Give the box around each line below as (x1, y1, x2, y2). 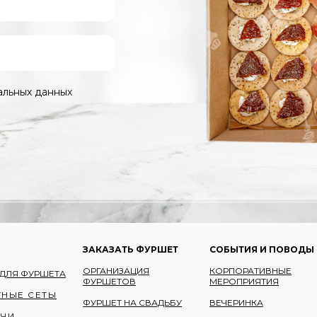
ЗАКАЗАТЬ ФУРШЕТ (83, 243, 178, 255)
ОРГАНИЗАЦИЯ (83, 265, 149, 276)
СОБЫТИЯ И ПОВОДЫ (209, 243, 314, 255)
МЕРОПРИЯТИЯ (209, 275, 279, 287)
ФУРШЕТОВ (83, 275, 136, 287)
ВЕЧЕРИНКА (209, 296, 263, 308)
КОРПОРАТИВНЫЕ (209, 265, 292, 276)
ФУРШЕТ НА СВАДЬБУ (83, 296, 182, 308)
